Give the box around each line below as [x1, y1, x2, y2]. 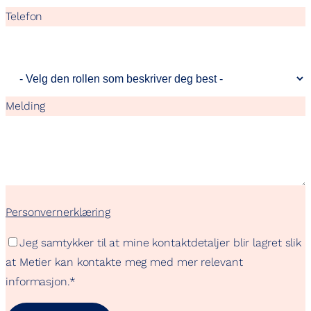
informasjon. [6, 274, 69, 288]
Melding [6, 99, 46, 112]
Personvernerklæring [6, 205, 111, 219]
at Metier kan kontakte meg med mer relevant [6, 255, 243, 269]
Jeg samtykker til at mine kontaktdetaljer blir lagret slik [19, 235, 302, 249]
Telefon [6, 9, 43, 23]
